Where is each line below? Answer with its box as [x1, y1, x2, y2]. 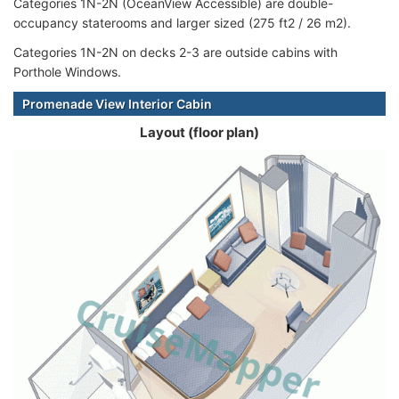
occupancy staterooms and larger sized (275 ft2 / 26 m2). [13, 14, 351, 30]
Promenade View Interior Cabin [22, 95, 212, 111]
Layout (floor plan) [140, 123, 259, 141]
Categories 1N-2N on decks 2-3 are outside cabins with [13, 44, 338, 60]
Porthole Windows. [13, 63, 121, 79]
